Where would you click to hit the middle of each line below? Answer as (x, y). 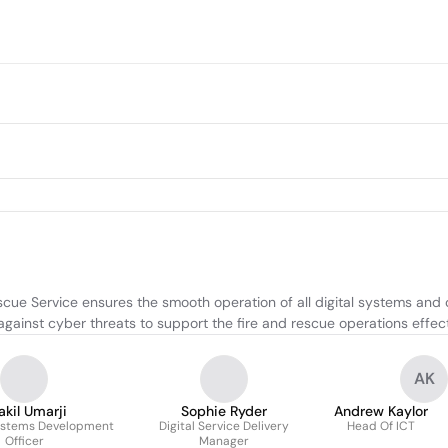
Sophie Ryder (224, 411)
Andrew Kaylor (381, 411)
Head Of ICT (381, 426)
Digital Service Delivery (224, 426)
